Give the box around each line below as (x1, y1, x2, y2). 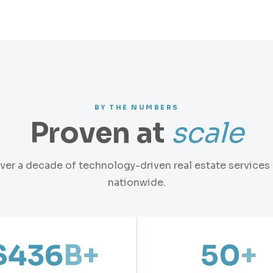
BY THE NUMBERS (94, 104, 179, 112)
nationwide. (107, 176, 166, 189)
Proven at (29, 115, 171, 151)
